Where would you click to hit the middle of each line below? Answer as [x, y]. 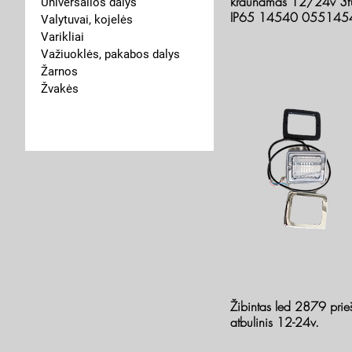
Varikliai [62, 37]
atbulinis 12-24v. [275, 323]
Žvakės [60, 89]
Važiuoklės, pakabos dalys [110, 54]
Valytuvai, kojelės [87, 20]
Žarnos [59, 71]
